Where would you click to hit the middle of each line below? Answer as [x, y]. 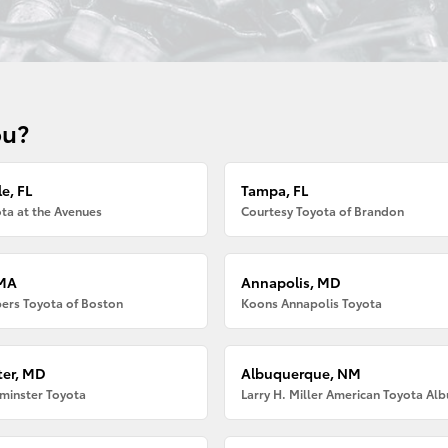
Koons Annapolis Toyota [312, 302]
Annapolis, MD [291, 281]
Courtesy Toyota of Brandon [323, 211]
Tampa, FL [275, 190]
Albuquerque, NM [301, 372]
